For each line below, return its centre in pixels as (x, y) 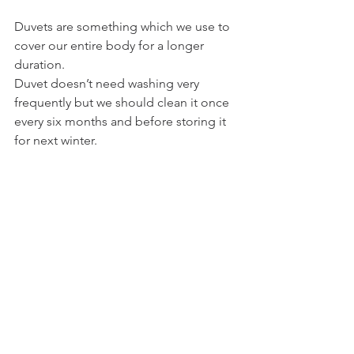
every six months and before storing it (122, 121)
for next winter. (57, 140)
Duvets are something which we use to (124, 26)
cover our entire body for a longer (111, 45)
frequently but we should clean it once (123, 102)
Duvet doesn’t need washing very (108, 83)
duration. (40, 64)
